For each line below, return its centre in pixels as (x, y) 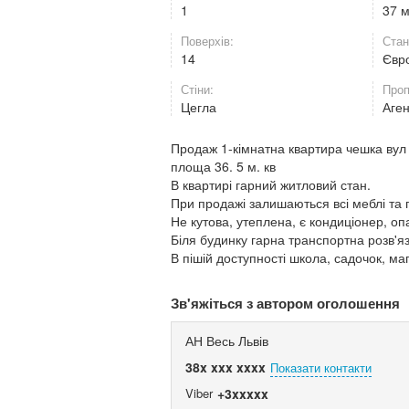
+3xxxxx (243, 394)
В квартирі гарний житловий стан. (271, 185)
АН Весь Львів (227, 341)
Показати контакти (321, 368)
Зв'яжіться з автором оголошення (285, 304)
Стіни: (197, 89)
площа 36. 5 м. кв (223, 167)
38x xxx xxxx (225, 367)
